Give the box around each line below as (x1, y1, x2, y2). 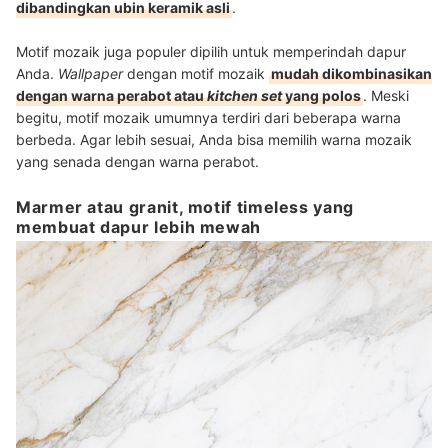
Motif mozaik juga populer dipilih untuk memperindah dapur (16, 42, 406, 60)
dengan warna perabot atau (16, 86, 207, 104)
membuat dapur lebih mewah (16, 216, 261, 237)
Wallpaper (58, 64, 127, 82)
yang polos (285, 86, 361, 104)
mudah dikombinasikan (271, 64, 432, 82)
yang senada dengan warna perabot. (16, 152, 263, 170)
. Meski (363, 86, 409, 104)
